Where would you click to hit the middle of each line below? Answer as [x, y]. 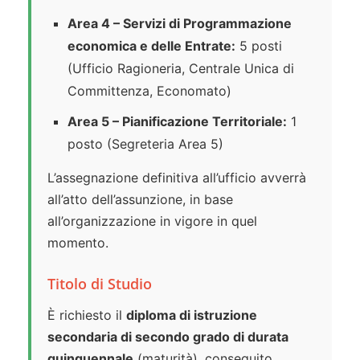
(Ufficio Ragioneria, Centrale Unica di [181, 69]
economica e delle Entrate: [151, 46]
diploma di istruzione [192, 315]
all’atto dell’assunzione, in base [140, 200]
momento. [78, 243]
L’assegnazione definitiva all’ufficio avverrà [177, 178]
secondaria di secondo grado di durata [168, 337]
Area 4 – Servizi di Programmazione [180, 24]
